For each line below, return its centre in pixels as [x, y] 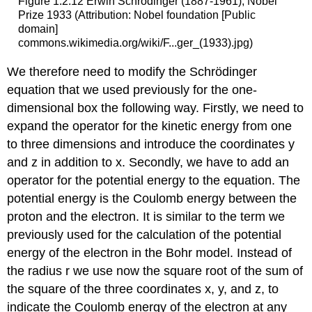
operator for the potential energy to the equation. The [154, 180]
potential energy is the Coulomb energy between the [152, 198]
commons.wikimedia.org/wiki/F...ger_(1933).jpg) [135, 43]
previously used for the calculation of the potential [145, 234]
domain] [38, 29]
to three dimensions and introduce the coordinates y [151, 144]
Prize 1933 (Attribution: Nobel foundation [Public [136, 15]
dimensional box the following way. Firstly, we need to [156, 108]
